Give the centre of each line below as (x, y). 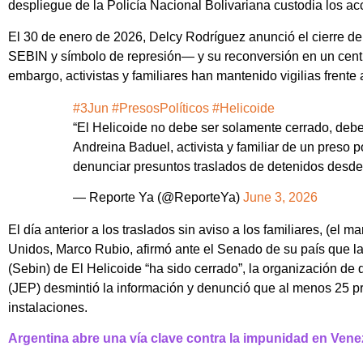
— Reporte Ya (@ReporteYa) (158, 197)
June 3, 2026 (280, 197)
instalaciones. (48, 307)
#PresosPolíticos (160, 108)
